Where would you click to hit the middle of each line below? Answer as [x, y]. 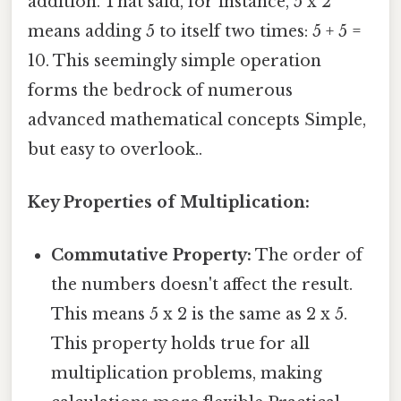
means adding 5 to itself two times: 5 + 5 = [195, 31]
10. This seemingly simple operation [175, 60]
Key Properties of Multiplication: [169, 203]
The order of [307, 256]
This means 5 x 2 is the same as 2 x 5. [200, 315]
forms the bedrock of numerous [160, 90]
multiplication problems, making [187, 374]
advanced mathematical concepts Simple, [197, 119]
